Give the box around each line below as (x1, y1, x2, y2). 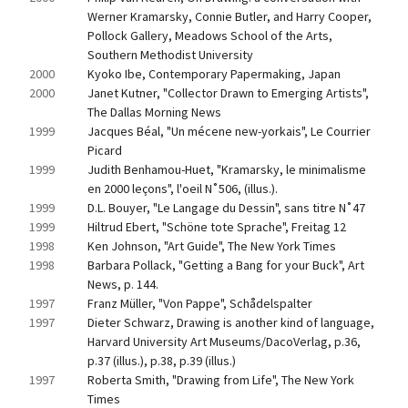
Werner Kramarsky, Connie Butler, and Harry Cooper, (87, 8, 372, 25)
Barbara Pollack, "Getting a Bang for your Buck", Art (87, 257, 364, 273)
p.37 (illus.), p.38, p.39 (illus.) (87, 352, 236, 369)
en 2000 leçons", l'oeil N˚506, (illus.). (87, 180, 278, 197)
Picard (87, 142, 122, 158)
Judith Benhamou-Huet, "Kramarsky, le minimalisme (87, 161, 366, 178)
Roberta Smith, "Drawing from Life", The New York (87, 372, 354, 388)
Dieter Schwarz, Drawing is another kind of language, (87, 314, 374, 331)
